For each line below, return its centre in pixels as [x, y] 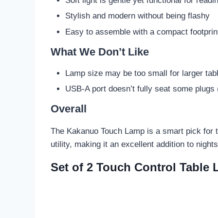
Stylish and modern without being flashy [137, 16]
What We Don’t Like [100, 52]
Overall [69, 109]
